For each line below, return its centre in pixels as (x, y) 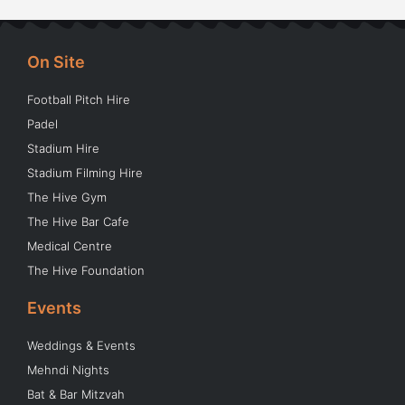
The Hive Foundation (86, 271)
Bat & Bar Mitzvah (76, 395)
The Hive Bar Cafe (78, 222)
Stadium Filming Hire (85, 173)
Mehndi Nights (68, 370)
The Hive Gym (67, 198)
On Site (56, 62)
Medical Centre (70, 246)
